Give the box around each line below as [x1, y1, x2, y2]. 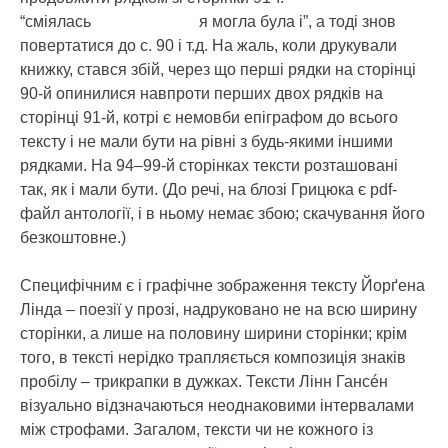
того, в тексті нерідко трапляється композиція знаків [20, 348, 406, 366]
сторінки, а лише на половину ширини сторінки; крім [20, 324, 407, 342]
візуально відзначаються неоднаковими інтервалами [20, 396, 414, 414]
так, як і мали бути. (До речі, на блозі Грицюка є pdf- [20, 180, 397, 198]
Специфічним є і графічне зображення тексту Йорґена [20, 276, 425, 294]
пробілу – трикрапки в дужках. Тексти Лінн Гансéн [20, 372, 388, 390]
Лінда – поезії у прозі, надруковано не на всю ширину [20, 300, 417, 318]
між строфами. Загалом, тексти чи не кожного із [20, 420, 373, 438]
